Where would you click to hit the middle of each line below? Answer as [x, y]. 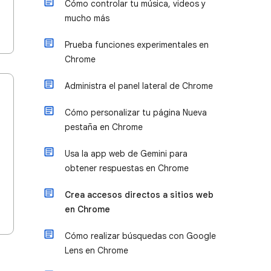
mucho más [87, 18]
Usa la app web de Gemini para [126, 154]
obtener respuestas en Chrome [127, 168]
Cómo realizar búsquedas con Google [140, 236]
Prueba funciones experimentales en [137, 45]
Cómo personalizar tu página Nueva [136, 113]
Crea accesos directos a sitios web [139, 195]
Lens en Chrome [96, 250]
